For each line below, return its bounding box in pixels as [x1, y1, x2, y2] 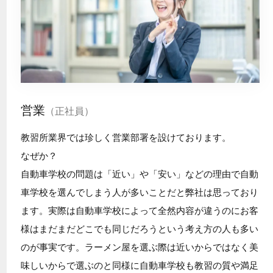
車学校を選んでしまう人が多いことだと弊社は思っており [20, 187, 258, 198]
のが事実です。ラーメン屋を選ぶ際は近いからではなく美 [20, 242, 258, 253]
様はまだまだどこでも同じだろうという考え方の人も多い [20, 224, 258, 235]
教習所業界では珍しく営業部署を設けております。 [20, 132, 231, 143]
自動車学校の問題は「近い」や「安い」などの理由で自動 [20, 169, 258, 180]
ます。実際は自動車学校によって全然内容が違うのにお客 [20, 205, 258, 216]
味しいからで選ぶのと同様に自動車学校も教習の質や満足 [20, 260, 258, 271]
